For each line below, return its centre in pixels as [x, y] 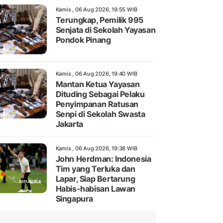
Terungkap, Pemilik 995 [99, 20]
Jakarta [69, 124]
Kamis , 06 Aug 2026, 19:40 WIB [96, 74]
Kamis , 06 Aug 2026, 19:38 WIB [96, 149]
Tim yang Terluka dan [95, 169]
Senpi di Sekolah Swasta [100, 114]
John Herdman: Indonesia [103, 159]
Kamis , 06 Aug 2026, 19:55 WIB [96, 10]
